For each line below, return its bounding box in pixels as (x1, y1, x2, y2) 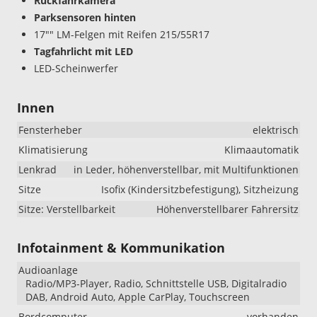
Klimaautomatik (224, 142, 299, 156)
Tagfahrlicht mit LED (34, 44, 133, 58)
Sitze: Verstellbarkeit (18, 202, 115, 216)
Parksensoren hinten (34, 10, 136, 24)
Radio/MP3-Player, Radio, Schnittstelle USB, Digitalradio (25, 276, 287, 290)
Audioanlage (18, 263, 78, 277)
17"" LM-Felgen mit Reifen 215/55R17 (34, 27, 209, 41)
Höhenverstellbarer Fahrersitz (156, 202, 299, 216)
